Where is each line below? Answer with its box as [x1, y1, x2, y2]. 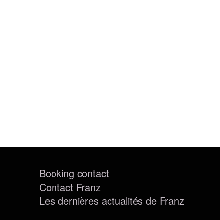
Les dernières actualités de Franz [39, 193, 184, 208]
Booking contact [39, 166, 109, 180]
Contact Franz [39, 180, 101, 194]
